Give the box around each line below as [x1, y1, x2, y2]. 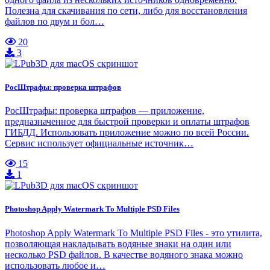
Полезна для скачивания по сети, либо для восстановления [5, 5, 247, 16]
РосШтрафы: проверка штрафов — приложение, [5, 105, 204, 116]
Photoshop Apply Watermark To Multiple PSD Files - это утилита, [5, 227, 262, 238]
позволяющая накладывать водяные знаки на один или [5, 238, 231, 249]
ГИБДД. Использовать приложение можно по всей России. [5, 127, 249, 138]
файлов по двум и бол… [5, 16, 104, 27]
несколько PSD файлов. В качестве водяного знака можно [5, 249, 243, 260]
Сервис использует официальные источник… [5, 138, 193, 149]
